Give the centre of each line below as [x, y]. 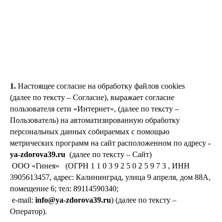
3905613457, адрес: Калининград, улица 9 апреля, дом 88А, [110, 177]
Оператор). [28, 211]
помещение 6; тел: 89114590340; [68, 189]
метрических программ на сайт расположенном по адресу [109, 143]
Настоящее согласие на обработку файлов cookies [101, 86]
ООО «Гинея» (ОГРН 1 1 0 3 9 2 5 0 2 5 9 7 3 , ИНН [100, 166]
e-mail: [23, 200]
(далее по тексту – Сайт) [112, 154]
